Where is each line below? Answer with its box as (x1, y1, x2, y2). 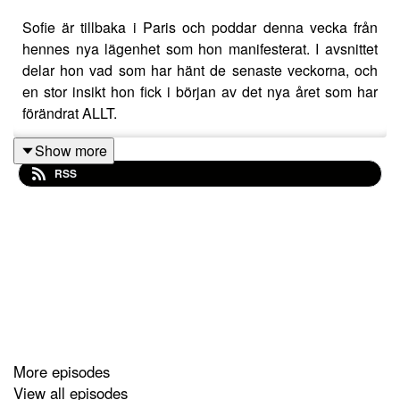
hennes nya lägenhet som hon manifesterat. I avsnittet (22, 37, 378, 59)
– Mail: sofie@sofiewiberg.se (22, 209, 204, 230)
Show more (35, 139, 107, 161)
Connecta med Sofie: (22, 173, 165, 195)
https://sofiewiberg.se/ (98, 245, 235, 266)
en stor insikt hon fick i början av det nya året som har (22, 80, 378, 102)
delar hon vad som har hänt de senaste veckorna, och (22, 59, 378, 80)
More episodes (13, 360, 110, 382)
